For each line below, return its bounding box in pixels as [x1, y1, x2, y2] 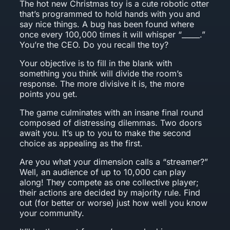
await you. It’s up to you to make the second [20, 127, 191, 138]
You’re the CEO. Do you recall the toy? [20, 39, 169, 50]
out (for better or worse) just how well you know [20, 197, 208, 208]
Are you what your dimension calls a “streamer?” [20, 156, 208, 167]
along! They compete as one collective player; [20, 177, 199, 187]
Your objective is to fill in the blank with [20, 57, 172, 68]
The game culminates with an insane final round [20, 107, 204, 118]
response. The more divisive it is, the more [20, 78, 185, 89]
